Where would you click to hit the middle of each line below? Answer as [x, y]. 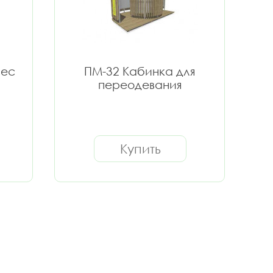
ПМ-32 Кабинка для [140, 71]
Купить [140, 149]
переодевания [140, 84]
